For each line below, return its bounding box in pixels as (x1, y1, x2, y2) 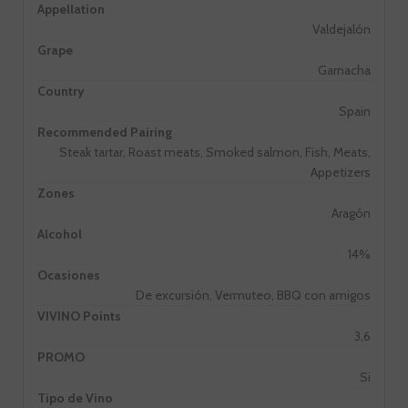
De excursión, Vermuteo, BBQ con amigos (136, 287, 371, 304)
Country (37, 83, 85, 100)
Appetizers (311, 164, 371, 181)
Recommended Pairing (37, 124, 172, 141)
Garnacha (318, 62, 371, 79)
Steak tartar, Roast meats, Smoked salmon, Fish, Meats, (59, 144, 371, 161)
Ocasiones (37, 267, 100, 284)
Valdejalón (312, 21, 371, 38)
